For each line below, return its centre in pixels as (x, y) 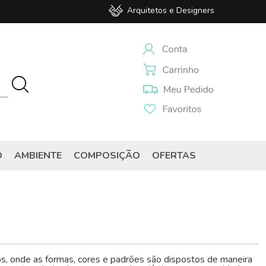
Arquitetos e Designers (171, 10)
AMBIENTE (38, 156)
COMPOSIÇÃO (107, 156)
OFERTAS (174, 156)
